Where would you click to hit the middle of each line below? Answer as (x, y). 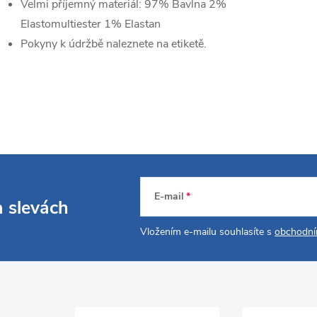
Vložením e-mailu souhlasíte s (207, 232)
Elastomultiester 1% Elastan (91, 24)
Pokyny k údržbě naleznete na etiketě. (114, 44)
